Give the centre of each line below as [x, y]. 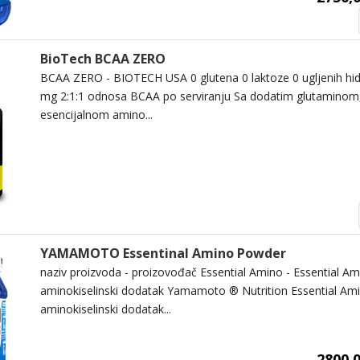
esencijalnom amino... [96, 114]
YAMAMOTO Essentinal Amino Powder [163, 254]
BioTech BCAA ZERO [102, 58]
